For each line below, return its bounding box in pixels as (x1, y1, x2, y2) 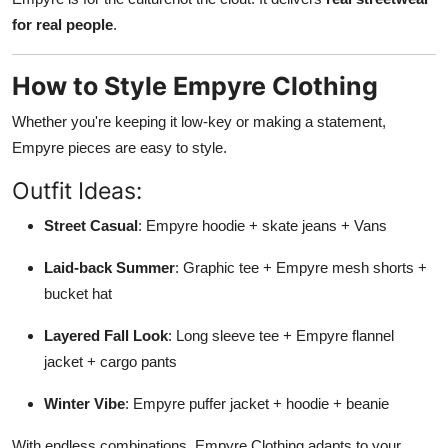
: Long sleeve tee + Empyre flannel (168, 326, 394, 344)
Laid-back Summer (44, 258, 175, 276)
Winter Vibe (44, 394, 125, 412)
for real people (12, 15, 113, 33)
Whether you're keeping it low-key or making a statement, (12, 112, 386, 130)
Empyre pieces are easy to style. (12, 138, 227, 156)
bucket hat (44, 284, 112, 302)
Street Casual (44, 216, 138, 234)
